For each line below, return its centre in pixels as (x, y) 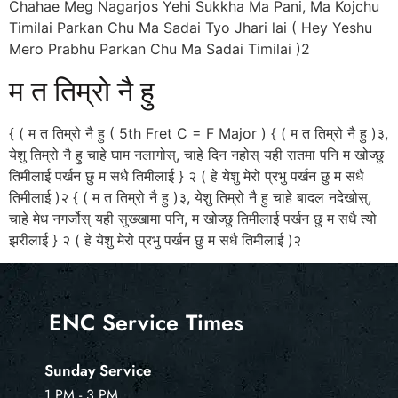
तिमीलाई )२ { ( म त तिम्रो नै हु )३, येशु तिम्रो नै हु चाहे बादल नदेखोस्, (190, 197)
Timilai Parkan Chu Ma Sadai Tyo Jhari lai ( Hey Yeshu (191, 28)
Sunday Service (98, 371)
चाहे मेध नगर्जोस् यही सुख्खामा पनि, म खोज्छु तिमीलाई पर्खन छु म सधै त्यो (193, 218)
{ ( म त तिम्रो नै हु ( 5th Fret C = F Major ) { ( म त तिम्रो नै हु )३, (199, 133)
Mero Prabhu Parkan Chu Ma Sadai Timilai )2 (164, 49)
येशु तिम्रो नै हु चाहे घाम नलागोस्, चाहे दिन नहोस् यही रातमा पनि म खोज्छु (196, 154)
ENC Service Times (146, 323)
